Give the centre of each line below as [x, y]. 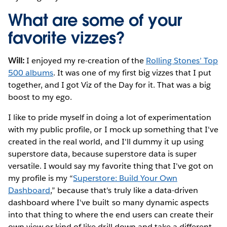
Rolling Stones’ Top [182, 60]
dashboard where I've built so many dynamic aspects [108, 202]
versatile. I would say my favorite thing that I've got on [111, 166]
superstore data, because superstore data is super [102, 154]
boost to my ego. [41, 97]
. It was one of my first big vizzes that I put [133, 72]
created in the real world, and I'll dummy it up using [106, 141]
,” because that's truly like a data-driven [124, 190]
